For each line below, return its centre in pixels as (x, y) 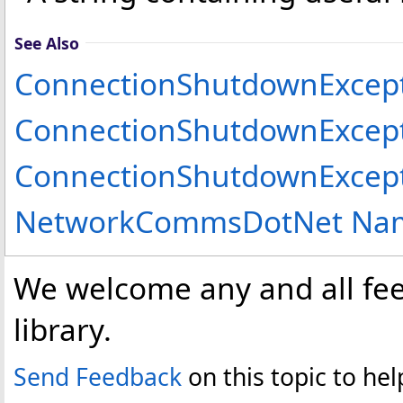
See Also (47, 43)
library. (67, 329)
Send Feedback (98, 376)
